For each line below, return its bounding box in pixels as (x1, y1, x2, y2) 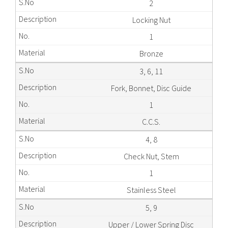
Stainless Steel (126, 185, 176, 195)
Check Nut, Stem (123, 151, 179, 162)
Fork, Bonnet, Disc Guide (111, 83, 192, 94)
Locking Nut (132, 15, 170, 25)
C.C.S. (142, 117, 161, 127)
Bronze (139, 48, 163, 59)
